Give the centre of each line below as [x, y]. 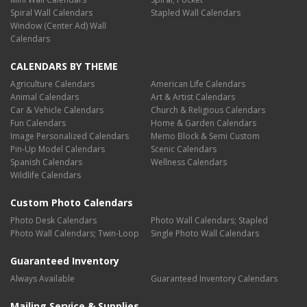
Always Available [42, 279]
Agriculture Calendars [52, 84]
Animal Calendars [45, 97]
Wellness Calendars [188, 162]
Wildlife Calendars [46, 175]
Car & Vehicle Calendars [57, 110]
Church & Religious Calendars [208, 110]
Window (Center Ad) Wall [58, 26]
